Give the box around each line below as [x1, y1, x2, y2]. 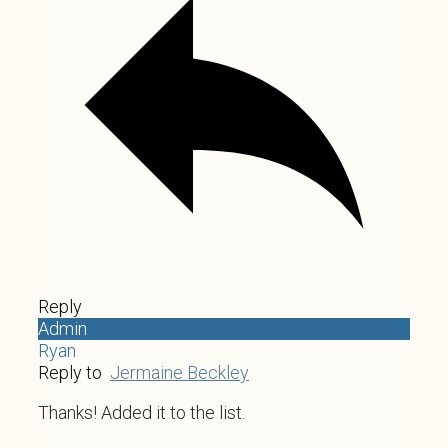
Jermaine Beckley [110, 361, 249, 383]
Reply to [38, 361, 110, 383]
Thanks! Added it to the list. [38, 401, 245, 423]
